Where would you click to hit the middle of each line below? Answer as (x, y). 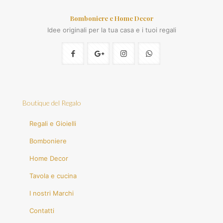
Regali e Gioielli (53, 123)
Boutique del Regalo (52, 103)
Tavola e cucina (53, 176)
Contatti (42, 211)
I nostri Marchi (52, 193)
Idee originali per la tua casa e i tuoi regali (111, 30)
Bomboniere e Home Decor (111, 18)
